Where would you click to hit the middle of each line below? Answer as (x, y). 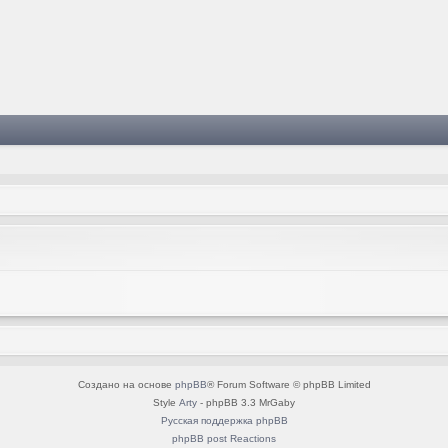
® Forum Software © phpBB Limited (288, 384)
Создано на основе (126, 384)
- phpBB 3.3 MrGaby (246, 402)
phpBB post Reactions (224, 438)
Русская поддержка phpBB (224, 420)
